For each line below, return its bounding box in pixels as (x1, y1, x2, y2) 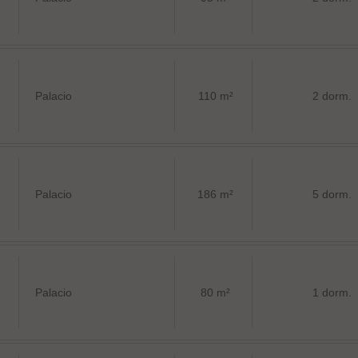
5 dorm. (312, 188, 352, 201)
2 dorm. (312, 89, 352, 102)
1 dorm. (312, 286, 352, 299)
